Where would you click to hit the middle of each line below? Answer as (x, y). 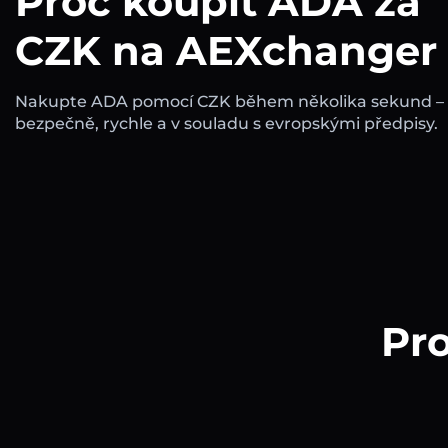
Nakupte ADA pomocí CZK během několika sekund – (229, 102)
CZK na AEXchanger (226, 51)
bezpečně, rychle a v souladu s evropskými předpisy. (226, 124)
